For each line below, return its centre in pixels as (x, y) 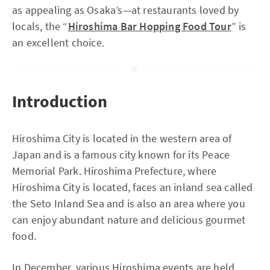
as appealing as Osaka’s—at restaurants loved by (126, 10)
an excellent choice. (58, 42)
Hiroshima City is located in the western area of (122, 138)
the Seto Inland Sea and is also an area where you (129, 203)
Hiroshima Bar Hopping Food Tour (149, 26)
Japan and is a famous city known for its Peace (121, 155)
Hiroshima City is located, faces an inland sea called (133, 187)
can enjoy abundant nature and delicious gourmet (129, 220)
